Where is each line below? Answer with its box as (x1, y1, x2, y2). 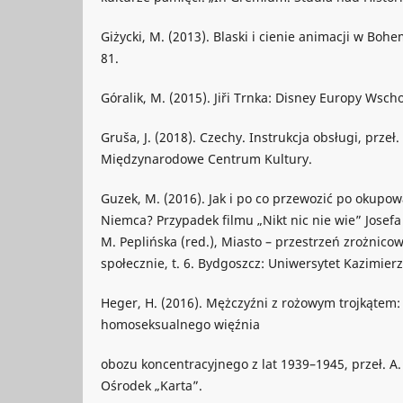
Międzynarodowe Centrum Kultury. (101, 150, 312, 168)
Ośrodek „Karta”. (101, 377, 202, 395)
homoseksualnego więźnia (101, 316, 260, 334)
